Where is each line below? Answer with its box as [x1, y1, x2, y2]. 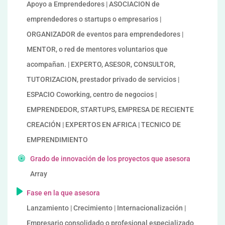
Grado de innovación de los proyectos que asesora [30, 155, 190, 163]
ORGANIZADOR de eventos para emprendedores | [27, 30, 183, 38]
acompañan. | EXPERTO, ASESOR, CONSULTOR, [27, 60, 175, 68]
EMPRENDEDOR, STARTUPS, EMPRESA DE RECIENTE [27, 105, 194, 114]
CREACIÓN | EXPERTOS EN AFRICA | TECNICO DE [27, 121, 181, 129]
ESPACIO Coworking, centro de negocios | [27, 90, 157, 98]
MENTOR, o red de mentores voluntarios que [27, 45, 168, 53]
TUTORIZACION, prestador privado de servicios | [27, 75, 179, 83]
